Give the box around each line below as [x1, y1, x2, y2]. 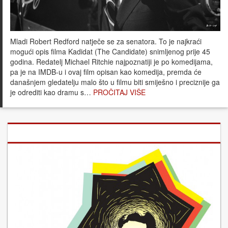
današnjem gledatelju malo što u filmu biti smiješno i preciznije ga [10, 76, 220, 87]
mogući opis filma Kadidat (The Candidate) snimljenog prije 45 [10, 46, 210, 56]
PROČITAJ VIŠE [93, 87, 146, 97]
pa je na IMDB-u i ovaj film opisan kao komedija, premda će [10, 66, 202, 77]
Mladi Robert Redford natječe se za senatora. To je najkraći [10, 36, 202, 46]
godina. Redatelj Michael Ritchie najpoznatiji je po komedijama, [10, 56, 213, 67]
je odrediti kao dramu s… [10, 87, 93, 97]
